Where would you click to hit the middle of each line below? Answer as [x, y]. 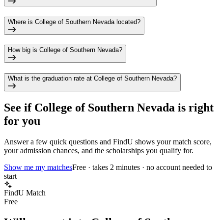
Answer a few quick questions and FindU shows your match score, [108, 141]
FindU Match [25, 192]
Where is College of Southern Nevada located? [74, 22]
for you [22, 121]
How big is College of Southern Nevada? [65, 50]
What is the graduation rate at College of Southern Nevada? [92, 78]
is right [194, 107]
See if [19, 107]
